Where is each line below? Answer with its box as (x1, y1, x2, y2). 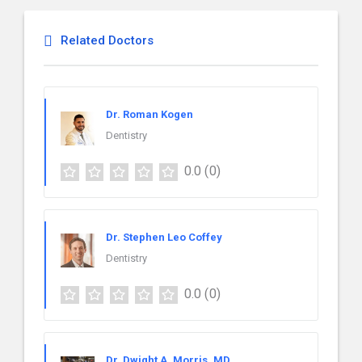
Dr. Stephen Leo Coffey (106, 230, 222, 243)
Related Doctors (61, 33, 154, 48)
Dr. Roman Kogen (106, 108, 193, 120)
